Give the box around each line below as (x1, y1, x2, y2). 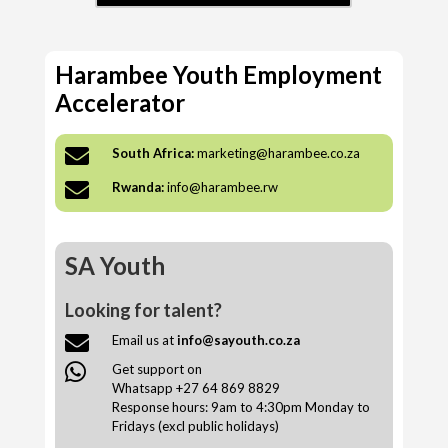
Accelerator (54, 87, 185, 117)
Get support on (111, 360, 202, 377)
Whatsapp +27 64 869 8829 (111, 379, 280, 396)
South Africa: (111, 144, 194, 161)
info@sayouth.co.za (176, 331, 300, 348)
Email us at (111, 331, 177, 348)
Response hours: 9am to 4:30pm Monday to (111, 398, 370, 415)
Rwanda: (111, 178, 164, 195)
